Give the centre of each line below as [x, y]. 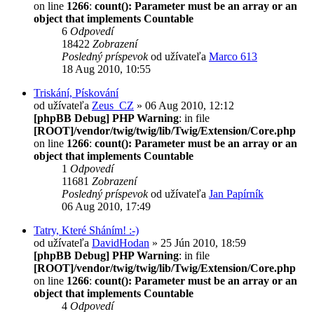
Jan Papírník [236, 193]
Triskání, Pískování [76, 93]
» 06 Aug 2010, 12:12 [184, 105]
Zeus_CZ [113, 105]
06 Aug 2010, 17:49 [106, 206]
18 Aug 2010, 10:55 [106, 69]
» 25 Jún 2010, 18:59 [198, 243]
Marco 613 [233, 56]
